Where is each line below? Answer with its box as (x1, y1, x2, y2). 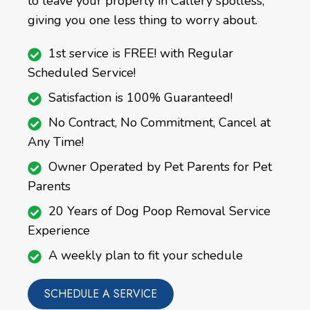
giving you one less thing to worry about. (28, 12, 257, 29)
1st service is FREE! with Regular (48, 45, 233, 62)
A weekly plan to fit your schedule (48, 247, 243, 264)
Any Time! (28, 134, 84, 151)
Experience (28, 222, 90, 239)
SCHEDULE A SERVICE (44, 286, 157, 302)
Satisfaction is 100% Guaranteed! (48, 89, 232, 107)
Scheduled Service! (28, 64, 136, 82)
